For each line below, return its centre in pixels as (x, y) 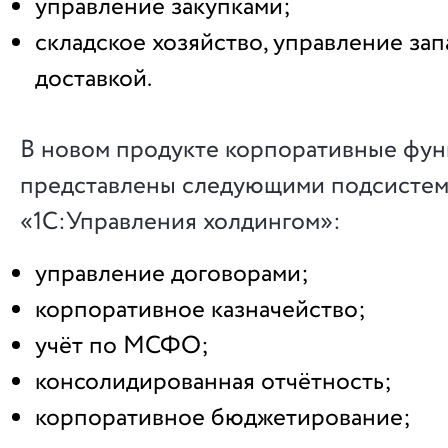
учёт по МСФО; (122, 345)
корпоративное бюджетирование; (223, 417)
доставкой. (93, 78)
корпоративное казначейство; (200, 309)
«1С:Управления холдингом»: (180, 221)
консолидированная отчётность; (213, 381)
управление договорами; (172, 273)
